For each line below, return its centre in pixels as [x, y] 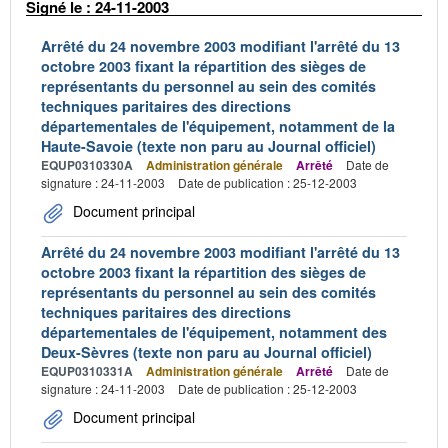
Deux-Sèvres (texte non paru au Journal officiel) [206, 351]
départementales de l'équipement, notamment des [214, 331]
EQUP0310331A [87, 370]
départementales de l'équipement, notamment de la [218, 125]
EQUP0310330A [87, 164]
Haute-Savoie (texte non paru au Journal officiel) [208, 145]
